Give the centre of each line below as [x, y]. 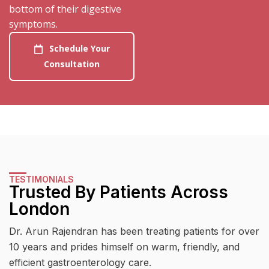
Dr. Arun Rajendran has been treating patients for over [134, 231]
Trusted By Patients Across [119, 192]
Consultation [72, 64]
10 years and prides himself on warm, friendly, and [124, 246]
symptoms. [33, 24]
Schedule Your [79, 48]
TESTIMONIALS [41, 179]
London [39, 209]
